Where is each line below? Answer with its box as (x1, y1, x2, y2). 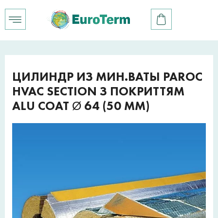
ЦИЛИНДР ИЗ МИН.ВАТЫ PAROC (12, 69, 202, 85)
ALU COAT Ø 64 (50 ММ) (12, 98, 149, 114)
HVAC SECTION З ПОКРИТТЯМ (12, 83, 184, 99)
